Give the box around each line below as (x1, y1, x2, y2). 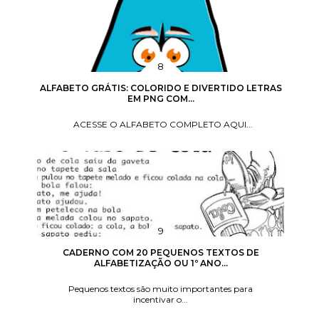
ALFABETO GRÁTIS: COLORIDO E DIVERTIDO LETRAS (39, 83, 282, 94)
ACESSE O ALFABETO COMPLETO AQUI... (68, 119, 253, 130)
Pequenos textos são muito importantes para (68, 283, 253, 295)
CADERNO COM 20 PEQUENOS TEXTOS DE (62, 247, 259, 258)
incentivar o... (133, 294, 189, 305)
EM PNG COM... (127, 93, 194, 105)
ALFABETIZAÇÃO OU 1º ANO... (93, 258, 228, 269)
